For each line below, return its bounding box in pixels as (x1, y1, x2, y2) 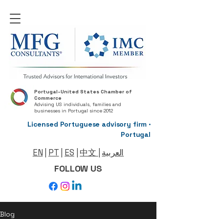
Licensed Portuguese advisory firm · (27, 120, 151, 129)
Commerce (34, 95, 62, 101)
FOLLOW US (54, 163, 102, 174)
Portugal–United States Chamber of (34, 88, 132, 95)
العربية (102, 147, 124, 158)
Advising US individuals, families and (34, 101, 121, 108)
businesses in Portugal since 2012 (34, 108, 113, 114)
